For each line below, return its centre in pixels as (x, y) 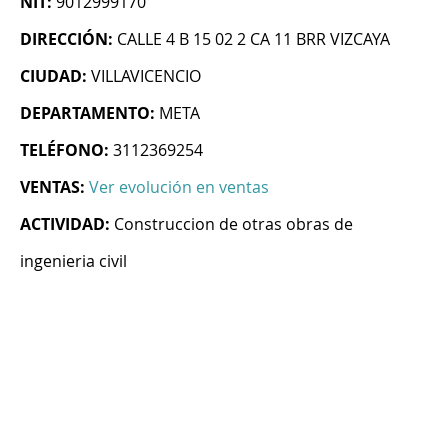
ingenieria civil (73, 261)
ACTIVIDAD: (65, 224)
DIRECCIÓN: (66, 39)
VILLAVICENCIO (146, 76)
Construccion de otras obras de (233, 224)
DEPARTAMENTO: (87, 113)
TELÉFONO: (64, 150)
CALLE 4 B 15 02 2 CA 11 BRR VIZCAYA (253, 39)
